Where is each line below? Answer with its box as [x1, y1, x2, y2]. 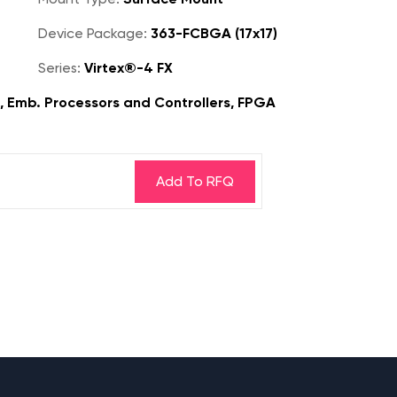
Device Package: [38, 25, 147, 42]
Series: [38, 59, 81, 76]
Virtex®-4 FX [81, 59, 173, 76]
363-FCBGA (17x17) [147, 25, 277, 42]
